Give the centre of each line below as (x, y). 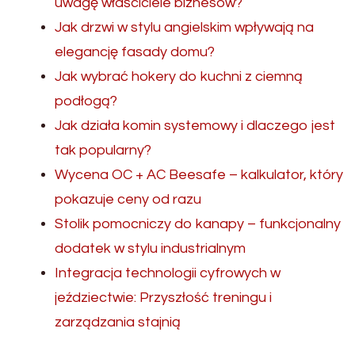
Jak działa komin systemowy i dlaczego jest (195, 126)
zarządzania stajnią (118, 323)
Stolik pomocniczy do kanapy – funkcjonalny (198, 224)
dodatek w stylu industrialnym (150, 249)
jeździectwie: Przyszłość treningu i (163, 298)
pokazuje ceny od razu (128, 200)
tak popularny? (103, 151)
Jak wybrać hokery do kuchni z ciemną (179, 77)
